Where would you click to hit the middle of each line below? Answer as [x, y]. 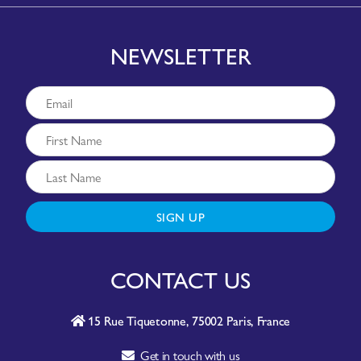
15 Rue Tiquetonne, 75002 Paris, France [188, 320]
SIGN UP [180, 216]
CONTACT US [180, 278]
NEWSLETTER [180, 54]
